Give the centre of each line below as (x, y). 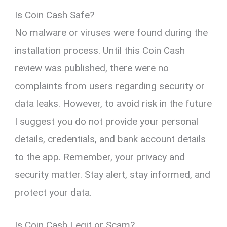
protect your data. (53, 192)
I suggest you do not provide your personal (107, 121)
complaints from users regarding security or (110, 86)
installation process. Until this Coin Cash (100, 50)
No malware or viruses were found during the (111, 32)
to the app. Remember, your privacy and (100, 157)
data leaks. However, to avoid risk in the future (113, 103)
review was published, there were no (92, 68)
